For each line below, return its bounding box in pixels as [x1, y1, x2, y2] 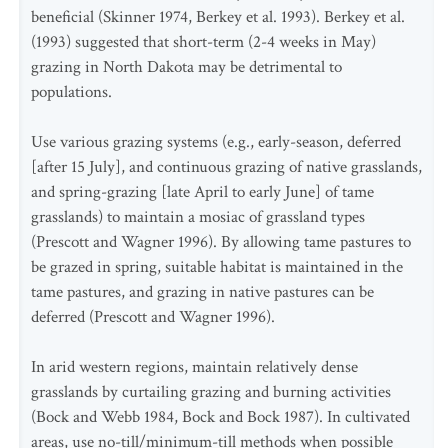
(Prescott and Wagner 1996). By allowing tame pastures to [31, 231, 411, 253]
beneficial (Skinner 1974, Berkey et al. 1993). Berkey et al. [31, 6, 405, 28]
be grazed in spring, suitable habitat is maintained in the [31, 256, 403, 278]
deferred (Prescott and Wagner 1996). [31, 306, 275, 328]
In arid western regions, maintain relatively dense [31, 356, 358, 378]
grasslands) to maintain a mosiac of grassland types [31, 206, 365, 228]
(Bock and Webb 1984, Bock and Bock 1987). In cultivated [31, 406, 410, 428]
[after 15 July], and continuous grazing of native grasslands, [31, 156, 422, 178]
